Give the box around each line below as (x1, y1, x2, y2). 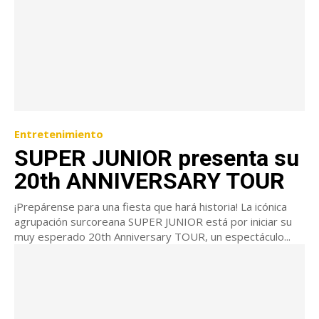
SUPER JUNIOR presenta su (14, 144, 299, 172)
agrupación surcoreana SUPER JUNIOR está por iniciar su (14, 214, 292, 229)
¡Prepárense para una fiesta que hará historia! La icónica (14, 199, 287, 214)
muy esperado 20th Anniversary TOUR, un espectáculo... (14, 229, 291, 244)
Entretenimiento (14, 126, 103, 141)
